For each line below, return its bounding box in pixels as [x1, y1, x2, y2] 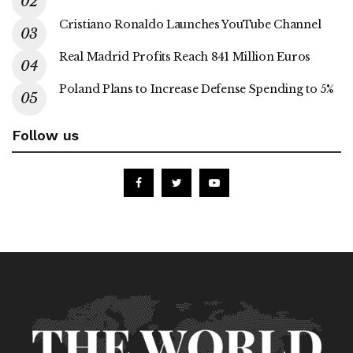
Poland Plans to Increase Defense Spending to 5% [59, 81, 334, 96]
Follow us [12, 126, 79, 143]
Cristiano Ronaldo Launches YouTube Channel [59, 17, 321, 32]
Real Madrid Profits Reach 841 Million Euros [59, 49, 310, 64]
